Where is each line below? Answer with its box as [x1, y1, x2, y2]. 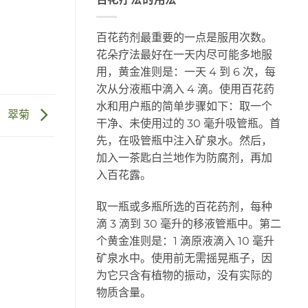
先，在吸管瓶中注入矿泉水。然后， [96, 133, 272, 147]
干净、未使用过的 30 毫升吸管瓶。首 [96, 116, 280, 130]
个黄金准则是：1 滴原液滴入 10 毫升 [96, 234, 274, 247]
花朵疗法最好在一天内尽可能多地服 [96, 47, 272, 61]
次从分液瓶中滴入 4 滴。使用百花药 [96, 82, 274, 96]
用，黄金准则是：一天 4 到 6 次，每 [96, 65, 276, 78]
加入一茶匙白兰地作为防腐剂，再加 [96, 151, 272, 164]
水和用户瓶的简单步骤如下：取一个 [96, 99, 272, 113]
